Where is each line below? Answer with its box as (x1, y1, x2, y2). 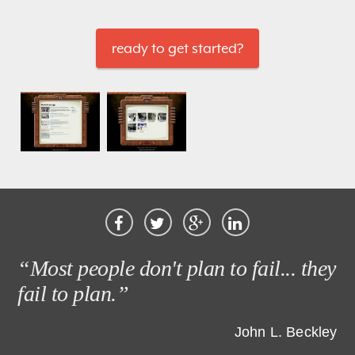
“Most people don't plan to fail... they (17, 255, 336, 281)
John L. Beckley (234, 323, 338, 340)
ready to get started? (111, 40, 243, 56)
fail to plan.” (17, 281, 129, 306)
